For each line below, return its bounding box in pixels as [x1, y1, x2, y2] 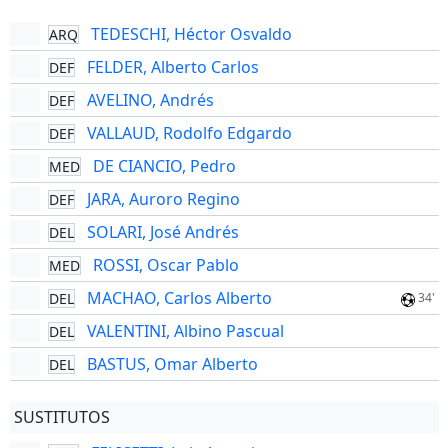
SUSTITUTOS [13, 406, 110, 428]
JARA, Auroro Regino [86, 188, 240, 210]
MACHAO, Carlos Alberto [86, 287, 272, 309]
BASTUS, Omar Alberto [86, 353, 258, 375]
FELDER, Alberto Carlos [86, 56, 259, 78]
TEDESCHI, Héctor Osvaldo [90, 23, 292, 45]
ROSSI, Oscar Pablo [92, 254, 239, 276]
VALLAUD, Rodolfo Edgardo [86, 122, 292, 144]
